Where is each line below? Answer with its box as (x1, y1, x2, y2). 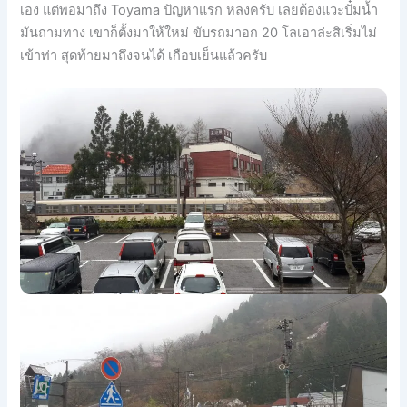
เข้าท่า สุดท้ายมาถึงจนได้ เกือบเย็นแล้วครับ (20, 46, 268, 64)
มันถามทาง (20, 24, 86, 41)
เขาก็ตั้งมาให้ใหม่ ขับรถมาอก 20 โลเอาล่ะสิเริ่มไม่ (85, 24, 378, 41)
